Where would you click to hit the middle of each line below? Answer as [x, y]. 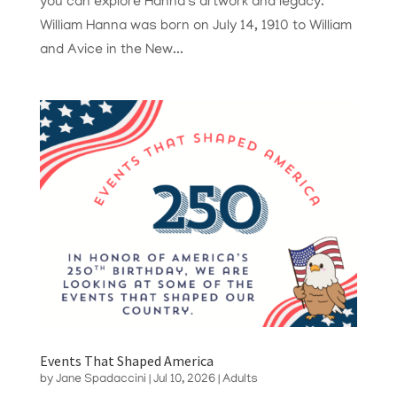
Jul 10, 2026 [184, 380]
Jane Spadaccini [101, 380]
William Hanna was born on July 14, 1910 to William [195, 27]
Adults [240, 380]
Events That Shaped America [126, 361]
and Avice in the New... [111, 51]
